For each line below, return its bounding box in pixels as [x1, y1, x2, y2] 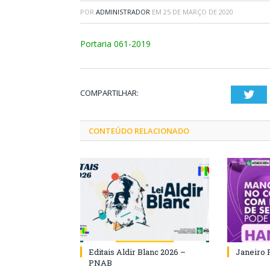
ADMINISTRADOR [96, 7, 150, 16]
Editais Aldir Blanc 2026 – [89, 246, 186, 257]
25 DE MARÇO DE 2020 [163, 7, 233, 16]
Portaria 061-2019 [80, 38, 151, 49]
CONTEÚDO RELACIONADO [89, 125, 189, 136]
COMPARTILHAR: [80, 87, 139, 98]
